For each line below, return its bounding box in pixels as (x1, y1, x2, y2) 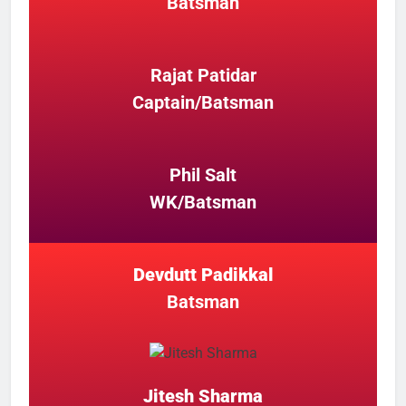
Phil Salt (169, 164, 237, 187)
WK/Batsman (150, 191, 256, 214)
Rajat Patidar (150, 64, 256, 87)
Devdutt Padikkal (132, 264, 274, 286)
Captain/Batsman (132, 92, 274, 114)
